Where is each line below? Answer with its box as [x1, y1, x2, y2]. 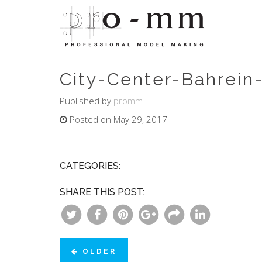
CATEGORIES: [60, 160, 120, 171]
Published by [60, 95, 113, 106]
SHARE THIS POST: [60, 187, 144, 198]
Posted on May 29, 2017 [67, 113, 167, 125]
